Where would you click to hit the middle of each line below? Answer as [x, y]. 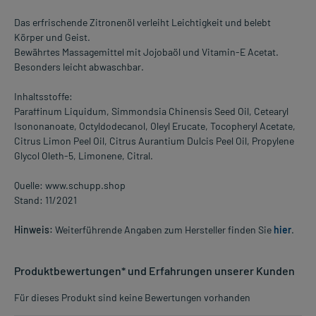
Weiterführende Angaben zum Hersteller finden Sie [163, 229]
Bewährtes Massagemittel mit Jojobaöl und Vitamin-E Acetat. [146, 51]
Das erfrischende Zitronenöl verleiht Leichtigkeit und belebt [142, 22]
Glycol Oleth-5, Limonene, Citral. [84, 155]
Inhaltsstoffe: [43, 96]
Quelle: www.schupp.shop [70, 185]
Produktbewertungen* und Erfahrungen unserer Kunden [154, 270]
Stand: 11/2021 [45, 200]
